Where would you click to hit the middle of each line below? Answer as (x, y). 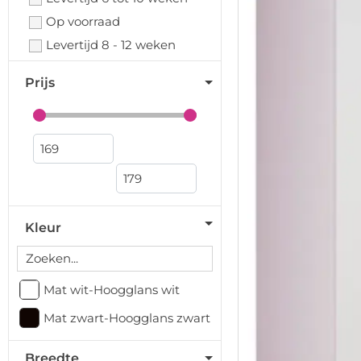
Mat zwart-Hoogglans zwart (127, 318)
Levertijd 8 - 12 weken (111, 45)
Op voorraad (83, 21)
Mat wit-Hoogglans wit (112, 290)
